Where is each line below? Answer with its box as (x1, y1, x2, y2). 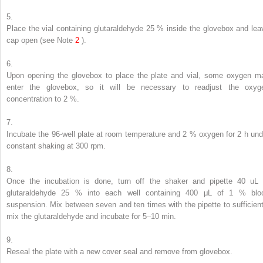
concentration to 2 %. (6, 95, 79, 104)
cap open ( (6, 36, 42, 45)
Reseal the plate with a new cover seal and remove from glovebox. (6, 247, 232, 257)
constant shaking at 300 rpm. (6, 141, 106, 151)
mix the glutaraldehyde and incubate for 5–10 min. (6, 212, 176, 221)
